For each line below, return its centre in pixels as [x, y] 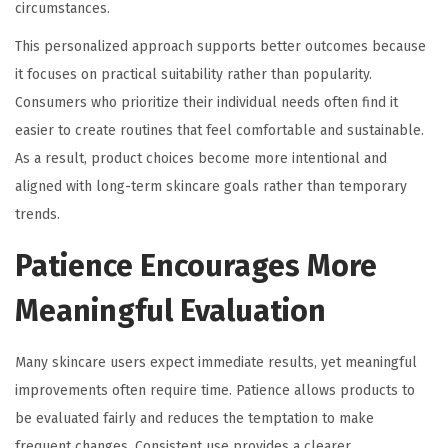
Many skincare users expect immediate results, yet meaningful [216, 363]
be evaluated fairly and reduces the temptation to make [194, 419]
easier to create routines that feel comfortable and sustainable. [219, 131]
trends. [37, 215]
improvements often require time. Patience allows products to [215, 391]
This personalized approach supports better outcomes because [220, 47]
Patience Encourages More [196, 266]
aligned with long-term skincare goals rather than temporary [211, 187]
